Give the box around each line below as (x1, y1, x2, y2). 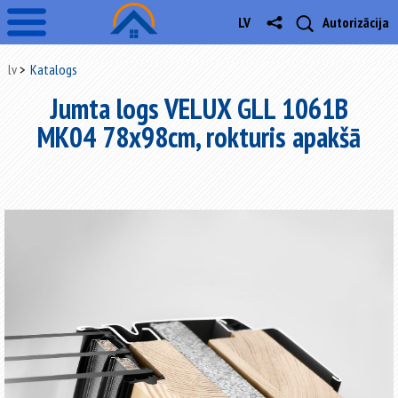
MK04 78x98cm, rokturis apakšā (36, 118, 361, 155)
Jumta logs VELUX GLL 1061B (49, 90, 348, 127)
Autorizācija (322, 13, 389, 31)
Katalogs (29, 60, 77, 78)
